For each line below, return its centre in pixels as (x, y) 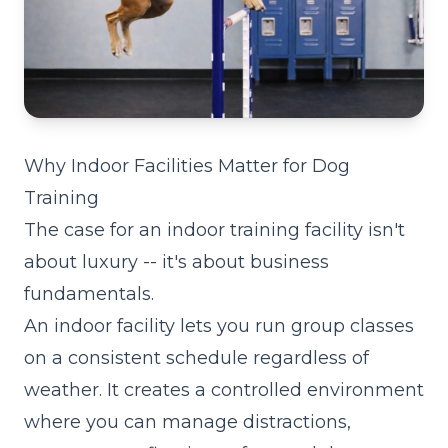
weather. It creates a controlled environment (224, 390)
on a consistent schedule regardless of (196, 358)
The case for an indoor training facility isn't (214, 230)
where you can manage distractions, (187, 422)
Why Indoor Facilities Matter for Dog (187, 166)
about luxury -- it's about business (176, 262)
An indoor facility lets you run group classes (219, 326)
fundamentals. (89, 294)
